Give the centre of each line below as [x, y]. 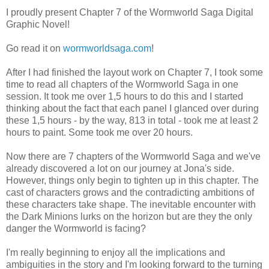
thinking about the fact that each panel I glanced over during [132, 108]
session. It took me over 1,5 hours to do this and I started [125, 96]
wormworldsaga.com [107, 48]
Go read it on [35, 48]
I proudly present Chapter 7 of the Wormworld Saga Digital [130, 12]
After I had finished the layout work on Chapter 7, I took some [134, 72]
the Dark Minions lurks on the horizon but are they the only [129, 216]
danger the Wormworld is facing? [76, 228]
